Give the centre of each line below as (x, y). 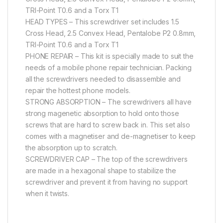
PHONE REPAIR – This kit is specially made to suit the (110, 56)
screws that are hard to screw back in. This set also (108, 124)
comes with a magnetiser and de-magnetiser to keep (111, 136)
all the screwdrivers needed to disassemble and (103, 79)
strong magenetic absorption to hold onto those (102, 113)
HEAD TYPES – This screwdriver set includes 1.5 (102, 21)
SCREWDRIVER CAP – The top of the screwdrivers (107, 159)
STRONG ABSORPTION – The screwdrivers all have (109, 102)
